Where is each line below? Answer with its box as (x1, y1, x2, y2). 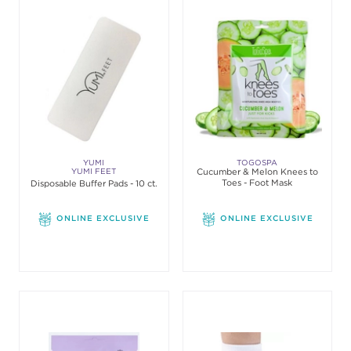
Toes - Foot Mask (222, 177, 293, 188)
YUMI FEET (71, 166, 117, 176)
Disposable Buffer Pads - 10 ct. (30, 178, 157, 189)
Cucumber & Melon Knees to (196, 166, 318, 177)
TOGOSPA (237, 157, 278, 168)
